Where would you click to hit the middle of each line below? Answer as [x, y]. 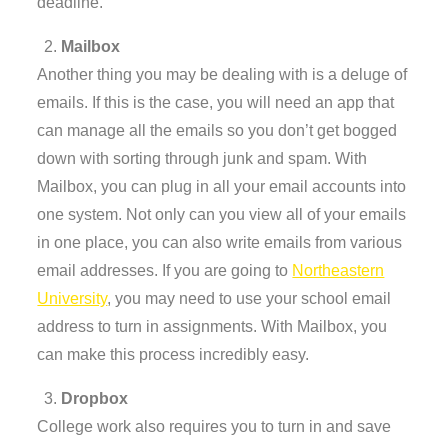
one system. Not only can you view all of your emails [222, 214]
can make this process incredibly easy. [173, 354]
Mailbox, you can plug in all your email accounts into [222, 186]
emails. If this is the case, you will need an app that [216, 102]
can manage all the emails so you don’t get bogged [217, 130]
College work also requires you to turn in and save [214, 426]
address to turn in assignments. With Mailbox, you [212, 326]
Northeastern [338, 270]
